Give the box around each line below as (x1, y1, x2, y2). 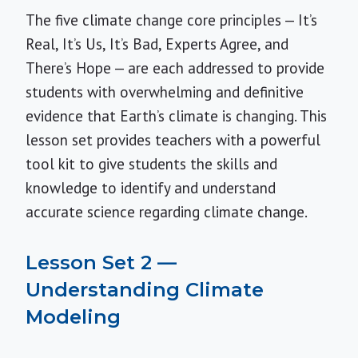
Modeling (26, 305, 121, 328)
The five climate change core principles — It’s (26, 10, 317, 30)
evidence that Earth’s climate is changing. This (26, 106, 327, 125)
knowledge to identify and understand (26, 178, 276, 197)
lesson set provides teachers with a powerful (26, 130, 320, 149)
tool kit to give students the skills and (26, 154, 277, 173)
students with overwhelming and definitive (26, 82, 304, 101)
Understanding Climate (26, 278, 264, 301)
